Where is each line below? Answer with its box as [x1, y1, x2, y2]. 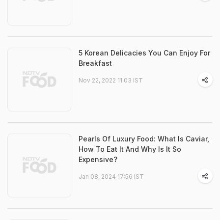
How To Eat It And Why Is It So [79, 145, 181, 153]
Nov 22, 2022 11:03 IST [79, 77, 143, 84]
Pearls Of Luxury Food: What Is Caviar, [79, 135, 209, 143]
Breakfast [79, 59, 112, 67]
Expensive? [79, 155, 117, 164]
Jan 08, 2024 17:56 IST [79, 173, 144, 180]
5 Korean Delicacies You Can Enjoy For [79, 49, 210, 57]
